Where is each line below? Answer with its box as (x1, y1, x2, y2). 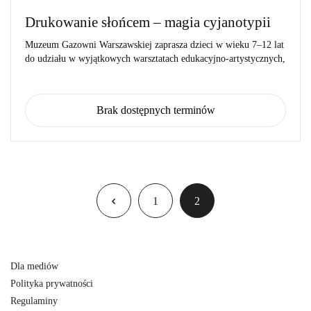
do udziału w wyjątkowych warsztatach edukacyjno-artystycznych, (25, 53, 285, 65)
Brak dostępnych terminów (96, 104, 215, 117)
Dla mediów (10, 261, 58, 272)
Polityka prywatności (10, 278, 93, 289)
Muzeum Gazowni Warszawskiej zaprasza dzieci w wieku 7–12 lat (25, 40, 284, 51)
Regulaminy (10, 296, 58, 307)
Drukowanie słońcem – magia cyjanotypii (25, 14, 271, 31)
